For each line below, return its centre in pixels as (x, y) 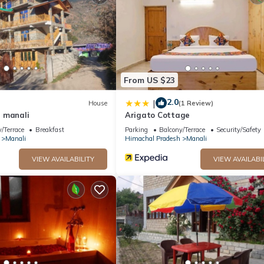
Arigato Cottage (158, 115)
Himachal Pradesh (153, 139)
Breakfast (49, 130)
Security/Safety (239, 130)
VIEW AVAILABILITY (63, 159)
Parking (136, 130)
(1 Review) (196, 103)
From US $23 (149, 80)
